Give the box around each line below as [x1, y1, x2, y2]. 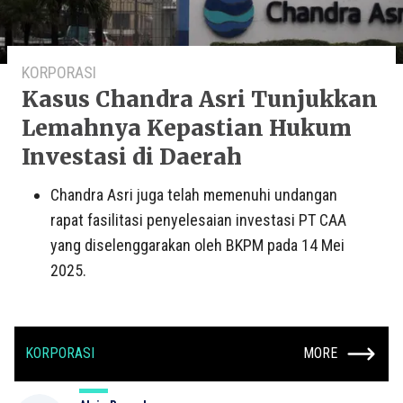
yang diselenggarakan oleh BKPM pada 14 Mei [50, 235, 345, 255]
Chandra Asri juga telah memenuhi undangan [50, 184, 337, 204]
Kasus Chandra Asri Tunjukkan [22, 85, 378, 113]
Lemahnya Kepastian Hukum [22, 113, 352, 142]
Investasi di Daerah [22, 142, 242, 171]
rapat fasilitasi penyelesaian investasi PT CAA [50, 210, 346, 229]
